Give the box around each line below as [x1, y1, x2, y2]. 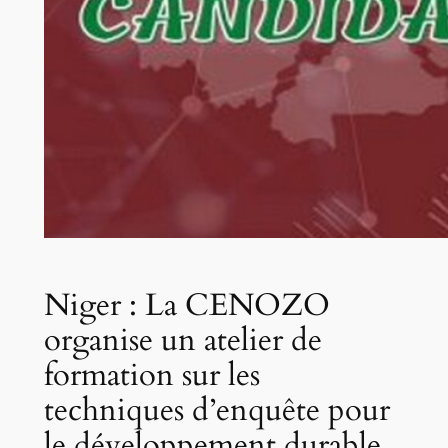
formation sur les [43, 353, 260, 396]
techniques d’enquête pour [43, 388, 390, 431]
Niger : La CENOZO [43, 283, 330, 326]
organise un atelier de [43, 318, 322, 361]
